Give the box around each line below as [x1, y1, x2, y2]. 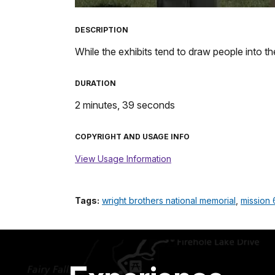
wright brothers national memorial [102, 195, 236, 206]
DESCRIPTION [75, 25, 128, 34]
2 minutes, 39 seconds [75, 98, 175, 111]
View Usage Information [75, 153, 171, 164]
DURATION [75, 78, 116, 88]
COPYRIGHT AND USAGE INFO [75, 131, 190, 141]
